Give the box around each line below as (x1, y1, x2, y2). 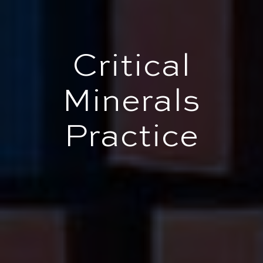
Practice (64, 122, 199, 154)
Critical (72, 51, 191, 83)
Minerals (62, 86, 201, 119)
